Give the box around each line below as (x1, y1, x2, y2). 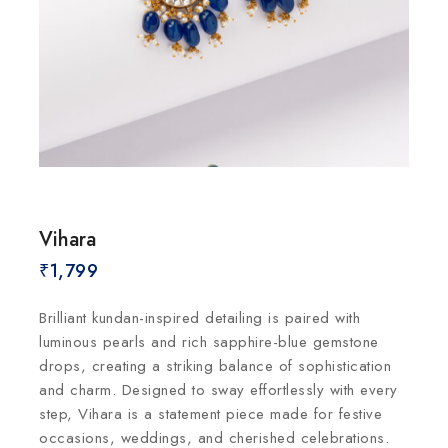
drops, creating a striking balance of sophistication (39, 355, 391, 377)
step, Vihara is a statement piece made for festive (39, 403, 382, 425)
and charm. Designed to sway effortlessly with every (39, 379, 398, 401)
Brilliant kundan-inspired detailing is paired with (39, 307, 360, 329)
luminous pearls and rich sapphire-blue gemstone (39, 331, 379, 353)
